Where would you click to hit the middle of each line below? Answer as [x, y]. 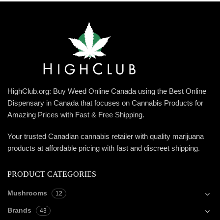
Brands [19, 210]
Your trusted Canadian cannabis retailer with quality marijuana [106, 137]
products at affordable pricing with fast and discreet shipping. [104, 148]
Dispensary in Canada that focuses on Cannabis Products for [105, 103]
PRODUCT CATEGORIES [52, 174]
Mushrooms [27, 193]
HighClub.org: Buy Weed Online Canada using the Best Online [107, 91]
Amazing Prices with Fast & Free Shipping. [76, 115]
